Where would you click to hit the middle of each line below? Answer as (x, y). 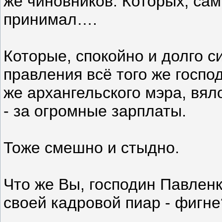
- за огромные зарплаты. (95, 111)
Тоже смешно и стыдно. (91, 147)
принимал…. (50, 19)
